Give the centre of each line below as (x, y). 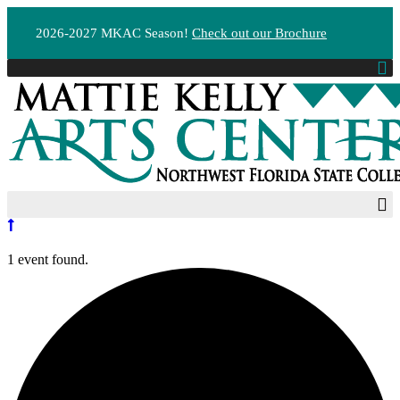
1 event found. (48, 260)
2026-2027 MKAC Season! (114, 33)
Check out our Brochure (259, 33)
